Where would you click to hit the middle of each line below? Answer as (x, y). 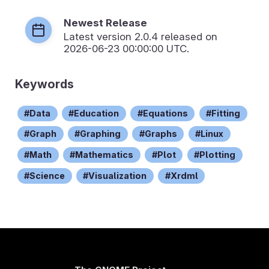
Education (97, 113)
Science (47, 175)
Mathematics (104, 155)
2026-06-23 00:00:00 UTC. (126, 48)
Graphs (161, 134)
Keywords (44, 84)
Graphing (101, 134)
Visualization (118, 175)
